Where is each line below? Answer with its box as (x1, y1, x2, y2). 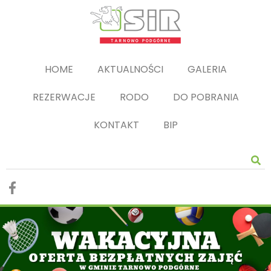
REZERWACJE (32, 90, 96, 104)
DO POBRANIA (172, 90, 239, 104)
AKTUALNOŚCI (97, 62, 163, 76)
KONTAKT (93, 118, 139, 132)
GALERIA (187, 62, 227, 76)
